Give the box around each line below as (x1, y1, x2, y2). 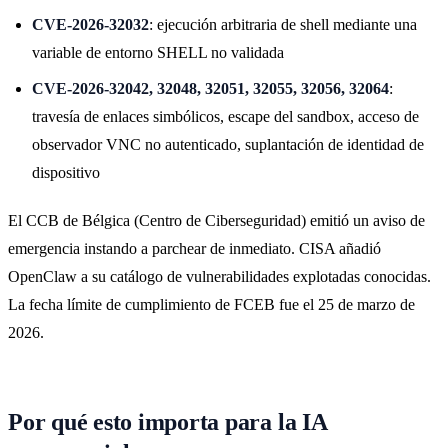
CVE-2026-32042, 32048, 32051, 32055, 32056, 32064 (32, 79, 389, 97)
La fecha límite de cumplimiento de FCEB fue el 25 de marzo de (8, 295, 415, 313)
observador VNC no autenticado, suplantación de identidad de (32, 135, 424, 153)
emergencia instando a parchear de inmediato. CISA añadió (8, 239, 381, 257)
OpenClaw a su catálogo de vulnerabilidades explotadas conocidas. (8, 267, 431, 285)
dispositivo (32, 163, 100, 181)
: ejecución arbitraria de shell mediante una (149, 15, 417, 33)
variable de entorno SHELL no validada (32, 43, 284, 61)
